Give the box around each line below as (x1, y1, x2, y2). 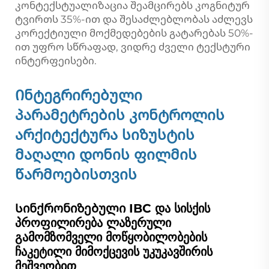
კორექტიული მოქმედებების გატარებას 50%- (15, 26, 253, 39)
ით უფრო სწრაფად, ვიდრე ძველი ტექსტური (15, 40, 250, 53)
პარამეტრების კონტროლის (15, 106, 225, 124)
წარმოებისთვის (15, 165, 137, 183)
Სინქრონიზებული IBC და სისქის (15, 201, 210, 216)
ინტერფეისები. (15, 54, 97, 67)
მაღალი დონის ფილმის (15, 145, 197, 163)
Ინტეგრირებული (15, 86, 142, 104)
